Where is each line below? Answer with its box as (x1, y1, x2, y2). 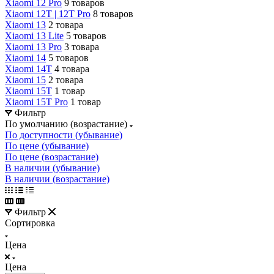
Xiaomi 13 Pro (5, 41, 62, 52)
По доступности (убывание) (5, 129, 122, 140)
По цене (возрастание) (5, 151, 98, 162)
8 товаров (93, 8, 133, 19)
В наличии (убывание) (5, 162, 100, 173)
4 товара (54, 63, 89, 74)
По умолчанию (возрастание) (5, 118, 127, 129)
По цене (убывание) (5, 140, 89, 151)
